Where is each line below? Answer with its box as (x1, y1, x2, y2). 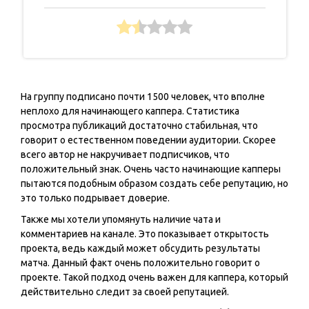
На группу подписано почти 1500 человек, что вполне (21, 91, 265, 103)
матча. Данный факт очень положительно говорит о (21, 257, 260, 269)
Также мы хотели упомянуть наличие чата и (21, 214, 221, 226)
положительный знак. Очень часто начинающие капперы (21, 163, 281, 175)
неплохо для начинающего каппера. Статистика (21, 106, 239, 117)
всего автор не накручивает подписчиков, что (21, 149, 230, 161)
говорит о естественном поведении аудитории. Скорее (21, 134, 276, 146)
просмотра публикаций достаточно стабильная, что (21, 120, 258, 132)
